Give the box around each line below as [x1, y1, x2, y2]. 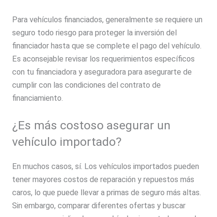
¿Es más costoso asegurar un [12, 118, 171, 133]
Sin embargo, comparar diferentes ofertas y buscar [12, 201, 186, 211]
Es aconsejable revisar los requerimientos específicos [12, 54, 195, 63]
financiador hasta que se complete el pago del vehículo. [12, 41, 202, 50]
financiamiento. [12, 93, 63, 103]
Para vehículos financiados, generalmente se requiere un [12, 15, 203, 24]
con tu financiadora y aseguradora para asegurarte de [12, 67, 192, 77]
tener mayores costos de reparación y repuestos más [12, 175, 195, 185]
